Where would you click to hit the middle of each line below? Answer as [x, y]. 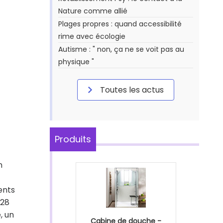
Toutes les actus [131, 90]
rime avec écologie [92, 36]
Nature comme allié [93, 11]
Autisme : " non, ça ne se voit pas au [121, 49]
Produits [73, 139]
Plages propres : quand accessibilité [120, 24]
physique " [76, 62]
